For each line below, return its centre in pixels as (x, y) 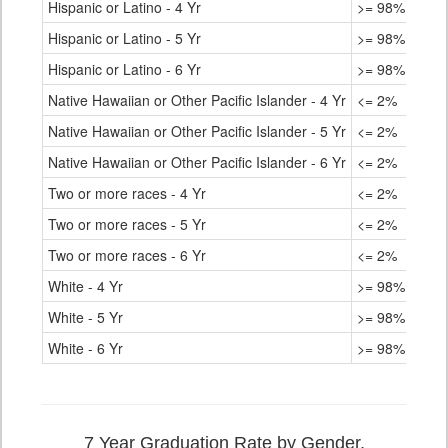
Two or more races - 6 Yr (127, 255)
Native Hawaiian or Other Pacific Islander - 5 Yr (197, 131)
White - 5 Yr (85, 317)
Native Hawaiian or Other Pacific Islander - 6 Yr (197, 162)
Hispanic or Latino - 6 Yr (124, 69)
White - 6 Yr (85, 348)
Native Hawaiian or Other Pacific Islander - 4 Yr (197, 100)
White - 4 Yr (85, 286)
